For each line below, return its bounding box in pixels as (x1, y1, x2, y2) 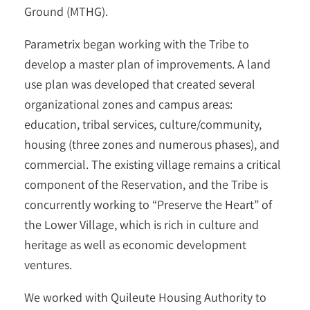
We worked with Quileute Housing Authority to (24, 289, 266, 305)
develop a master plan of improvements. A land (24, 56, 271, 72)
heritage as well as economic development (24, 237, 246, 253)
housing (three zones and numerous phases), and (24, 136, 280, 152)
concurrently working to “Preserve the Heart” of (24, 197, 272, 212)
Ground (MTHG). (24, 3, 108, 19)
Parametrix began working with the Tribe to (24, 36, 249, 52)
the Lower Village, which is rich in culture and (24, 217, 259, 232)
